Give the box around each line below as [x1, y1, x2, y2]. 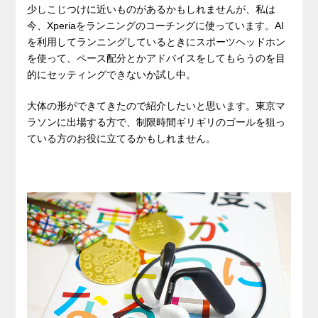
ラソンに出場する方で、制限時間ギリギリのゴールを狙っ [27, 116, 286, 128]
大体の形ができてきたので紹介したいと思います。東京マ [27, 99, 286, 111]
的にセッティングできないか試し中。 [27, 68, 197, 80]
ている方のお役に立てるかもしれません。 [27, 132, 216, 144]
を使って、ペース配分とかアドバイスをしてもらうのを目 [27, 52, 286, 64]
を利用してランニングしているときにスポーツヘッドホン [27, 35, 286, 48]
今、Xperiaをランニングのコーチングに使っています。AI [27, 19, 285, 31]
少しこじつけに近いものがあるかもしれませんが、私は [27, 3, 276, 15]
